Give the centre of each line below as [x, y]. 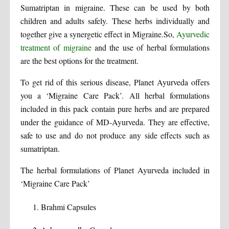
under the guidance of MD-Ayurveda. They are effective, [115, 122]
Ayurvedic [192, 34]
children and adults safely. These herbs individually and [115, 21]
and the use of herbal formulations [151, 48]
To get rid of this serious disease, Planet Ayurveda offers [115, 82]
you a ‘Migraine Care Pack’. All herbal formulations [115, 96]
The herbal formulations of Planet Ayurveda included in [115, 170]
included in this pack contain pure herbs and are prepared [115, 109]
